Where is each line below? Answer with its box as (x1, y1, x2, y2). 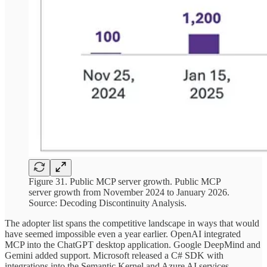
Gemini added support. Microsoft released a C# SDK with (5, 250, 223, 261)
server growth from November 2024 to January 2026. (29, 187, 229, 198)
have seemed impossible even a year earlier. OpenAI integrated (5, 229, 241, 240)
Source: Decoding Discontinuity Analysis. (29, 198, 187, 209)
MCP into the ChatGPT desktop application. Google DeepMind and (5, 240, 260, 250)
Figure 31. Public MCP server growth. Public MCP (29, 176, 221, 187)
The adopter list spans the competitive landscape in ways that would (5, 218, 259, 229)
